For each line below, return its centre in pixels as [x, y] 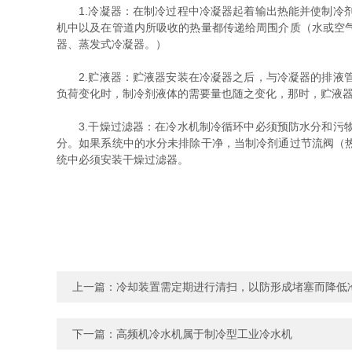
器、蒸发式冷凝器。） [112, 44]
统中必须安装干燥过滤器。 [123, 159]
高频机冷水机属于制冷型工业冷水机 [204, 334]
